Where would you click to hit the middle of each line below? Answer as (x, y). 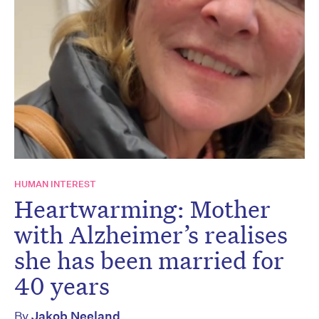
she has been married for (149, 260)
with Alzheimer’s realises (151, 234)
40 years (62, 285)
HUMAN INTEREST (55, 184)
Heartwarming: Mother (142, 208)
